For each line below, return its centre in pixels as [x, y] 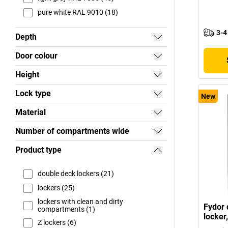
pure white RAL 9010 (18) [78, 12]
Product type [38, 150]
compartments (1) [66, 209]
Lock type [33, 93]
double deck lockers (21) [76, 174]
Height [27, 74]
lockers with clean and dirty [80, 201]
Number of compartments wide [72, 131]
